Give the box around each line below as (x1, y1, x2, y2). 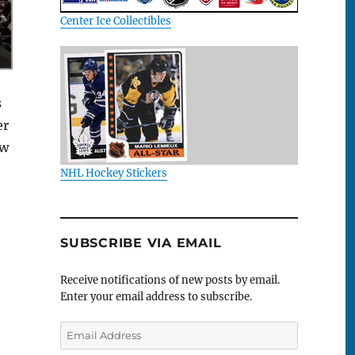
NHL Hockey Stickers (60, 166, 167, 180)
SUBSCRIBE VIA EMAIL (60, 235, 222, 251)
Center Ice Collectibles (60, 13, 171, 28)
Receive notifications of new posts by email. (60, 273, 280, 288)
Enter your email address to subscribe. (60, 290, 252, 304)
